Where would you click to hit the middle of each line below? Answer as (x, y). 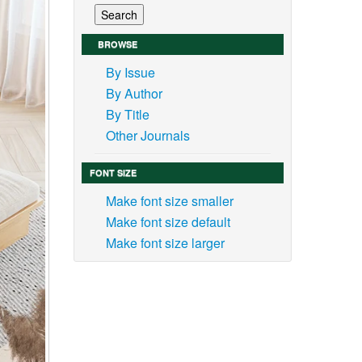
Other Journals (147, 136)
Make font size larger (165, 243)
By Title (127, 115)
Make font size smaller (169, 201)
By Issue (130, 73)
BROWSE (117, 44)
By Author (134, 94)
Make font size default (168, 222)
